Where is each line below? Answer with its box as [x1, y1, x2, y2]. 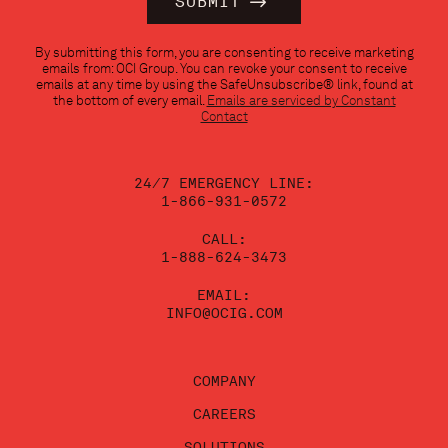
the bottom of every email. [52, 92, 207, 109]
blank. [29, 159, 68, 177]
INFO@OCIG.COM [165, 304, 283, 323]
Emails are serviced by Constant [206, 92, 396, 109]
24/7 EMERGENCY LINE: [134, 174, 314, 193]
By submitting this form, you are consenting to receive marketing [34, 44, 414, 61]
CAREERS [192, 405, 256, 424]
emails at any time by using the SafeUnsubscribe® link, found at [35, 76, 413, 93]
